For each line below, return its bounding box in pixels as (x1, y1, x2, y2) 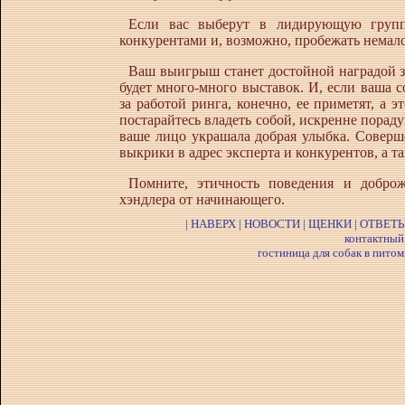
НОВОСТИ (243, 217, 303, 231)
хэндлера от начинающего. (119, 192, 285, 207)
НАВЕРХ (190, 217, 236, 231)
